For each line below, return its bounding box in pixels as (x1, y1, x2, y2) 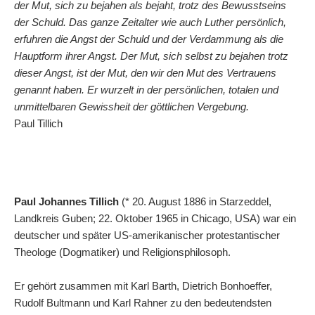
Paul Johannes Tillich (14, 195, 119, 207)
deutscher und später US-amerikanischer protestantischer (14, 229, 280, 241)
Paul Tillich (14, 117, 63, 129)
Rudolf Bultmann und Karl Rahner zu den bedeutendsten (14, 297, 271, 309)
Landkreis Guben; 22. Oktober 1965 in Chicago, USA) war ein (14, 212, 296, 224)
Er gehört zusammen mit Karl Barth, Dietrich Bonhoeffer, (14, 280, 272, 292)
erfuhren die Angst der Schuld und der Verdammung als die (14, 33, 283, 45)
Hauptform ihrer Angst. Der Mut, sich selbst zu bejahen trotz (14, 50, 288, 62)
